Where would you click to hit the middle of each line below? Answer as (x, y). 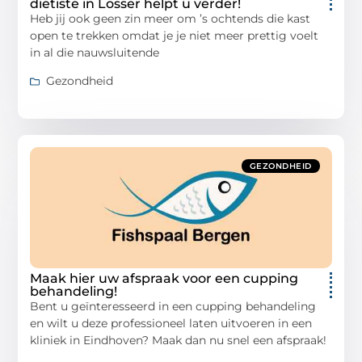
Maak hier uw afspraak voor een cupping (164, 279)
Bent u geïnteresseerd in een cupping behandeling (173, 307)
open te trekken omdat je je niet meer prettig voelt (175, 35)
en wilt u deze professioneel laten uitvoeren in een (171, 324)
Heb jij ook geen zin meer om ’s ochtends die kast (170, 18)
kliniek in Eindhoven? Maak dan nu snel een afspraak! (179, 341)
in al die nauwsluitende (95, 52)
